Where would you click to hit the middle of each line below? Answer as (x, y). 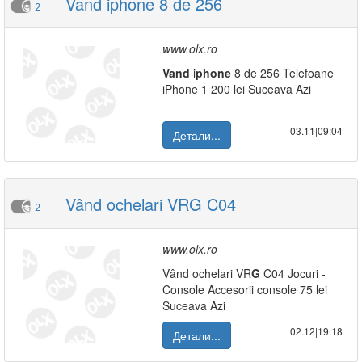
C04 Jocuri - (293, 273)
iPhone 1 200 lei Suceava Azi (237, 89)
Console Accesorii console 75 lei (245, 289)
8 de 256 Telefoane (282, 73)
